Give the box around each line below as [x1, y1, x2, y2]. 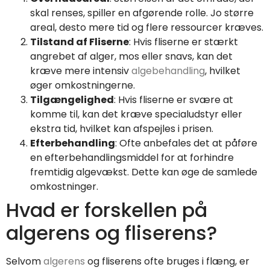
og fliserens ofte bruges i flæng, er [85, 254, 250, 269]
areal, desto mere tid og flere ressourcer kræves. [30, 20, 263, 35]
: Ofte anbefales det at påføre [115, 136, 257, 151]
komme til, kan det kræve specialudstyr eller [30, 107, 242, 122]
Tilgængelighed [30, 93, 114, 107]
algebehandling [131, 64, 205, 78]
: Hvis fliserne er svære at [114, 93, 233, 107]
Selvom [6, 254, 43, 269]
